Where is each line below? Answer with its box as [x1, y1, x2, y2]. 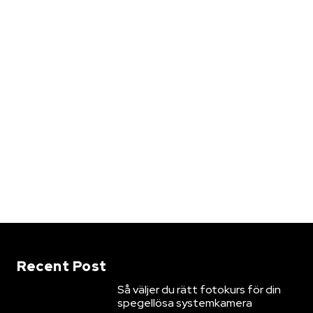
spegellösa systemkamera [117, 295, 252, 310]
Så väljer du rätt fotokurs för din [117, 282, 281, 297]
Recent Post [17, 256, 107, 275]
